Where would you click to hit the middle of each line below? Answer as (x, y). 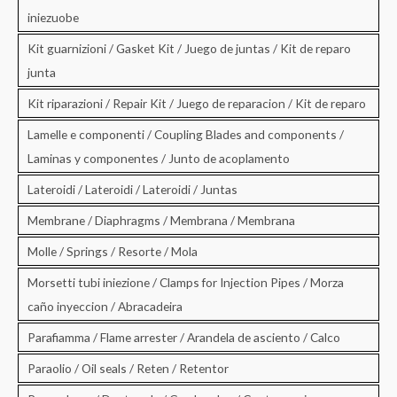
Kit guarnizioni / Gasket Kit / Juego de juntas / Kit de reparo (189, 48)
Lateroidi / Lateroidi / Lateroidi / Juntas (132, 189)
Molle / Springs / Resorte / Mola (113, 251)
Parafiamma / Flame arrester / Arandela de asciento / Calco (184, 337)
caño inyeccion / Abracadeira (105, 306)
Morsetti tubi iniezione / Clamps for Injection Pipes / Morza (186, 282)
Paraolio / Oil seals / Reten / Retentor (128, 368)
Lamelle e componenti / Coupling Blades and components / (186, 134)
